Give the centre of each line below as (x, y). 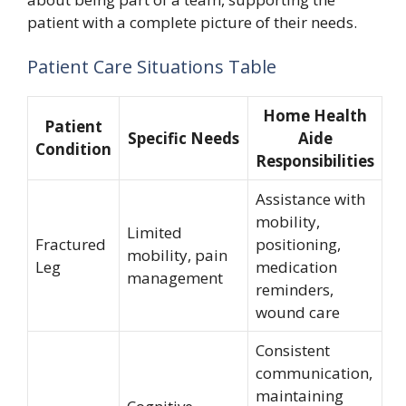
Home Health (315, 116)
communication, (314, 373)
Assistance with (310, 199)
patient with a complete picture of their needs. (192, 22)
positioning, (298, 244)
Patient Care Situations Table (152, 67)
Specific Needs (184, 138)
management (175, 278)
